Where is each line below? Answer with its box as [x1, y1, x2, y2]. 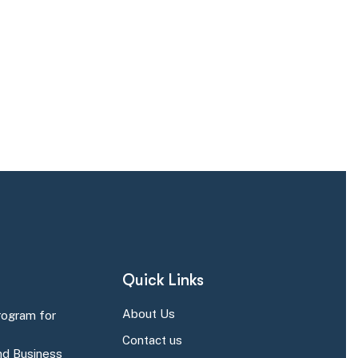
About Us [121, 307, 175, 320]
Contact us [121, 333, 182, 347]
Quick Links [121, 271, 204, 289]
